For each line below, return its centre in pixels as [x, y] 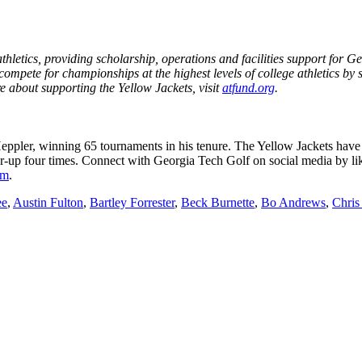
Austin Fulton [48, 203]
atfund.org [248, 87]
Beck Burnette [218, 203]
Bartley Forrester [132, 203]
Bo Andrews [293, 203]
